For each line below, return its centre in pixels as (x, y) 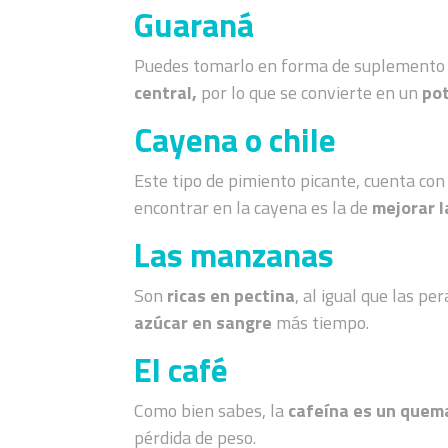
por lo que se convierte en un (312, 92)
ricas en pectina (231, 295)
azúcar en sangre (203, 322)
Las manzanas (234, 254)
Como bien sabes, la (211, 410)
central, (168, 92)
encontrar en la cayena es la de (253, 207)
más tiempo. (323, 322)
